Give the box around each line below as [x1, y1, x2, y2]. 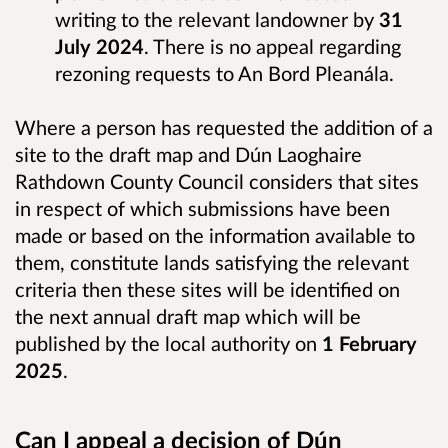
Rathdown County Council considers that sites [15, 168, 419, 193]
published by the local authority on [15, 330, 322, 355]
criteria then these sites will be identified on [15, 276, 400, 301]
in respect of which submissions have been [15, 195, 390, 220]
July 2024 [55, 34, 144, 59]
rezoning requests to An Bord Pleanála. [55, 61, 404, 86]
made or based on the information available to [15, 222, 415, 247]
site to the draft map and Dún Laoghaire [15, 141, 362, 166]
